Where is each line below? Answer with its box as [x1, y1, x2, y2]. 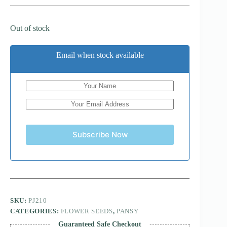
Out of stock [10, 23, 50, 32]
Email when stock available [56, 50, 144, 59]
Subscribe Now [72, 130, 128, 140]
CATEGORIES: [10, 207, 61, 215]
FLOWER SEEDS [60, 207, 113, 215]
